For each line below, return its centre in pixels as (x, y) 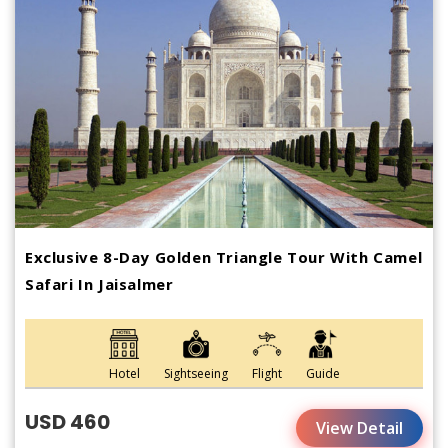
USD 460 (67, 421)
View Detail (359, 427)
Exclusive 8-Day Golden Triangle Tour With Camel (224, 256)
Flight (266, 373)
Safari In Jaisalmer (99, 283)
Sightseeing (195, 373)
